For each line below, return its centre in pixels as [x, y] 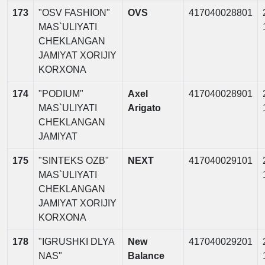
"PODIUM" [61, 94]
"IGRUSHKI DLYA [77, 242]
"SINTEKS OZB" [74, 161]
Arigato [144, 108]
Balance [146, 256]
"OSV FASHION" [74, 13]
